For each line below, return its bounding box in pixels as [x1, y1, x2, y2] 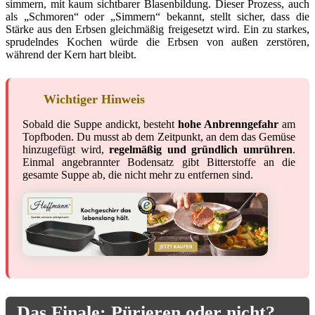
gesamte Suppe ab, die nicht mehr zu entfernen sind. [22, 168, 253, 181]
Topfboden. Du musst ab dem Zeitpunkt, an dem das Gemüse [22, 130, 295, 143]
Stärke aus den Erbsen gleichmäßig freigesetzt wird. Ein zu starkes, [6, 22, 309, 35]
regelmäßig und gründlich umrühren [109, 143, 293, 155]
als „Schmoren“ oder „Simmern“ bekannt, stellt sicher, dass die [6, 10, 309, 22]
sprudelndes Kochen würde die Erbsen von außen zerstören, [6, 35, 309, 48]
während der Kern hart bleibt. [6, 48, 136, 60]
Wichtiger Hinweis [44, 91, 145, 106]
